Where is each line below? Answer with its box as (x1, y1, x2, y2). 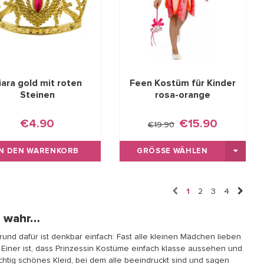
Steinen (19, 90, 55, 100)
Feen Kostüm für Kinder (129, 78, 236, 88)
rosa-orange (154, 90, 210, 100)
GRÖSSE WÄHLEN (137, 147, 202, 156)
